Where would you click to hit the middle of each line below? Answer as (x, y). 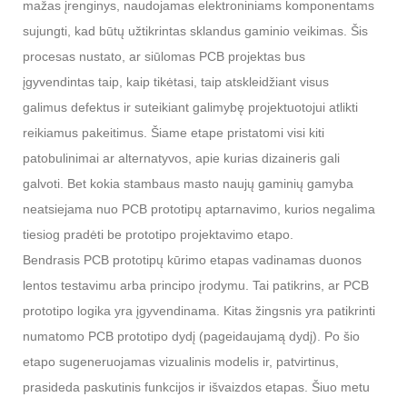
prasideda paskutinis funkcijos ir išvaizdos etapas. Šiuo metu (196, 387)
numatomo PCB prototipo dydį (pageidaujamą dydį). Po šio (191, 337)
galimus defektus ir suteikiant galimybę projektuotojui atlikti (190, 108)
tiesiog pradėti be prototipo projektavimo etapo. (158, 235)
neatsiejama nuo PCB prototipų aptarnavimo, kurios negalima (199, 209)
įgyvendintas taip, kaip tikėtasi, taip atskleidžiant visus (176, 82)
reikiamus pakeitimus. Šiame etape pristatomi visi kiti (174, 133)
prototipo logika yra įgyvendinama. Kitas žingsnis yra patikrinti (199, 311)
